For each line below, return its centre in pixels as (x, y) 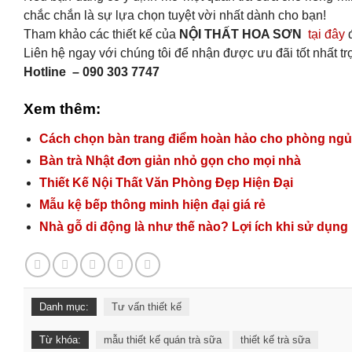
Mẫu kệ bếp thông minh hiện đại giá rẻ (153, 205)
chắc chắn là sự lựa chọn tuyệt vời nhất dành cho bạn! (175, 16)
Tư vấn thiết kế (147, 307)
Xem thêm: (62, 109)
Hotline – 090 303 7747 (92, 72)
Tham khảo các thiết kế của (101, 35)
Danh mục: (64, 307)
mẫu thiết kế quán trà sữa (163, 340)
